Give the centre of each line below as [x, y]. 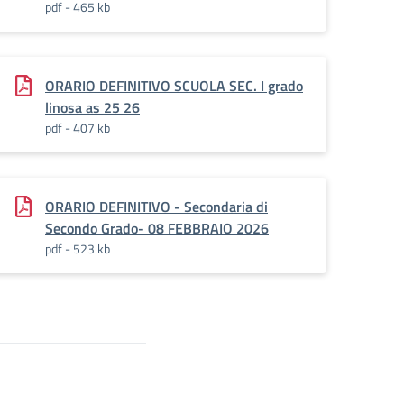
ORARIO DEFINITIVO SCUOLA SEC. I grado [174, 86]
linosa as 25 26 [92, 107]
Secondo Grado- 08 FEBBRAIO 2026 [157, 228]
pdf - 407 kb [78, 128]
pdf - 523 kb [78, 248]
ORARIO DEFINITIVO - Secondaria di [156, 207]
